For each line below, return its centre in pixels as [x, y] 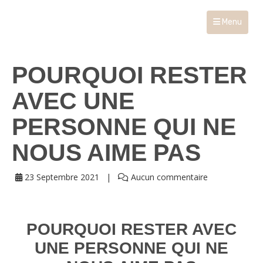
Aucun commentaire [168, 177]
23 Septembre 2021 [61, 177]
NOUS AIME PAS [106, 153]
